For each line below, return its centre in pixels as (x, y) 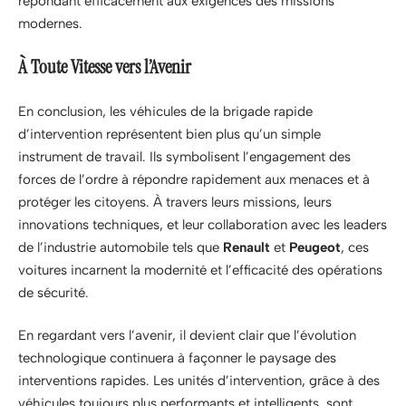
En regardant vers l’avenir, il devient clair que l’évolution (187, 336)
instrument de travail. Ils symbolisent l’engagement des (184, 156)
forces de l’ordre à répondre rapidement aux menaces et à (194, 179)
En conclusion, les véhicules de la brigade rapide (165, 111)
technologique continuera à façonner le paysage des (177, 358)
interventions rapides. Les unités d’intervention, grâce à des (199, 381)
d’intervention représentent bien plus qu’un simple (169, 134)
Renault (246, 247)
